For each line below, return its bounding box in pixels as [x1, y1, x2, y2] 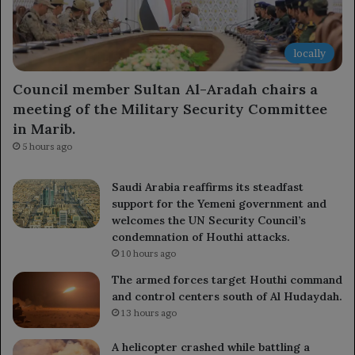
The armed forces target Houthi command [112, 273, 342, 288]
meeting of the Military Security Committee [13, 100, 327, 119]
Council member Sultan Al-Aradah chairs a [13, 80, 318, 99]
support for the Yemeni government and [112, 197, 326, 212]
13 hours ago [121, 307, 177, 319]
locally [293, 47, 326, 60]
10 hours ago [121, 248, 176, 260]
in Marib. [13, 120, 75, 139]
